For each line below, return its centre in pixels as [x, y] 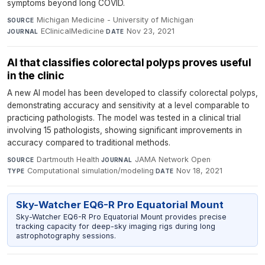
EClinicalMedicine [73, 31]
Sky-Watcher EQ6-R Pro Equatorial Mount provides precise [121, 216]
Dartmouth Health [68, 159]
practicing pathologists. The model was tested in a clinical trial [124, 117]
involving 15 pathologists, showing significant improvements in [125, 130]
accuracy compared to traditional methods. [89, 142]
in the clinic [36, 75]
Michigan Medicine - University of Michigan [115, 20]
